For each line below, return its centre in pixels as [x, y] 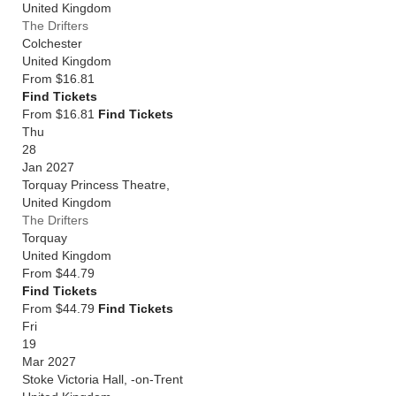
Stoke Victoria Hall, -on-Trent [103, 379]
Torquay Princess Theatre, [96, 185]
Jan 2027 [48, 167]
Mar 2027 [49, 362]
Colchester [52, 43]
